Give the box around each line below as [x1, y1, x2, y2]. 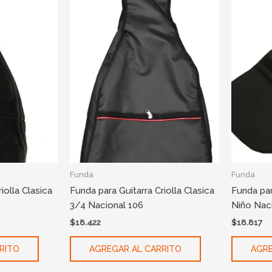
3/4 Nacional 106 [69, 200, 143, 211]
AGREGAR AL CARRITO [89, 243, 182, 254]
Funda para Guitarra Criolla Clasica [69, 185, 214, 197]
